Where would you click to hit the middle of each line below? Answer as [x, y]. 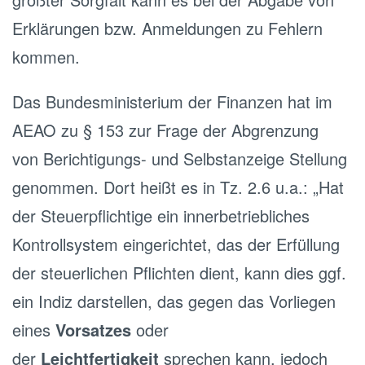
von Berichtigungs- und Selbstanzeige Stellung [180, 158]
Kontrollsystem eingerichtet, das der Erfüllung [176, 244]
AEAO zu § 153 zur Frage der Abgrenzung [165, 130]
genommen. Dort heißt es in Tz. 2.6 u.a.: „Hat [178, 187]
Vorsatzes [93, 330]
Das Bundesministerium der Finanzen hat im [172, 101]
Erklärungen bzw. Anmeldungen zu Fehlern [167, 28]
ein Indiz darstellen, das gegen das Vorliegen [174, 301]
